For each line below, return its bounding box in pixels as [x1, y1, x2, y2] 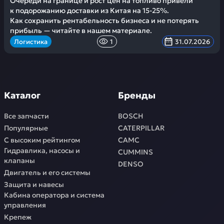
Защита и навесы [4, 180, 64, 189]
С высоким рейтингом [4, 135, 80, 144]
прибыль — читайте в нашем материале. [10, 26, 152, 35]
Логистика [14, 37, 47, 46]
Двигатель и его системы [4, 168, 90, 177]
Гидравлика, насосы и [4, 146, 80, 155]
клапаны [4, 156, 35, 165]
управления [4, 200, 46, 209]
